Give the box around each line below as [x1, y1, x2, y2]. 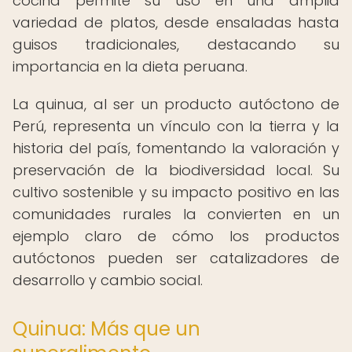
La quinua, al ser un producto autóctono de [13, 94, 339, 114]
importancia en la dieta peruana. [13, 57, 247, 76]
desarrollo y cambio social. [13, 270, 203, 290]
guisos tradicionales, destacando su [13, 35, 339, 54]
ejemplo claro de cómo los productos [13, 226, 339, 246]
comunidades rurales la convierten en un [13, 204, 339, 224]
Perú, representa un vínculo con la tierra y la [13, 116, 339, 136]
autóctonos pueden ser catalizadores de [13, 248, 339, 268]
